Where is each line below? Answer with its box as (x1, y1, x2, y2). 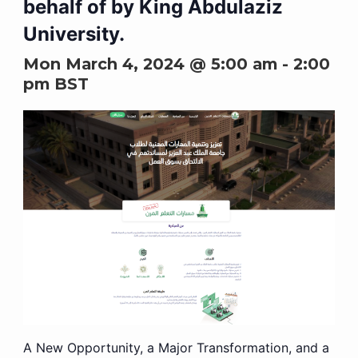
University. (22, 22, 125, 46)
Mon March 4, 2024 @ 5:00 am (22, 54, 277, 74)
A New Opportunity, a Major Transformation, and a (22, 339, 329, 356)
